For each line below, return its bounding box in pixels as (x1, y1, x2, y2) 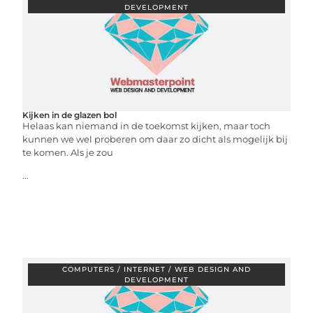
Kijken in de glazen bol (22, 110, 117, 120)
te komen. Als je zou (22, 147, 114, 158)
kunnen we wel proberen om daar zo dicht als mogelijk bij (22, 133, 289, 145)
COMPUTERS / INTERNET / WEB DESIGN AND (62, 265, 251, 274)
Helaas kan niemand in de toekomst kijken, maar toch (22, 120, 271, 131)
